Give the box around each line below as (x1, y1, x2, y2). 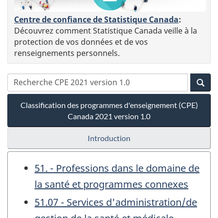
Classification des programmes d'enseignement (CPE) (20, 100, 198, 109)
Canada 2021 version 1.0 (68, 111, 150, 121)
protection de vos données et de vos (14, 36, 148, 47)
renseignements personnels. (14, 47, 120, 58)
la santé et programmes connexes (35, 177, 188, 191)
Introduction (88, 133, 130, 143)
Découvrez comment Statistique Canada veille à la (14, 25, 197, 36)
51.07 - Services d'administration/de (35, 195, 197, 209)
